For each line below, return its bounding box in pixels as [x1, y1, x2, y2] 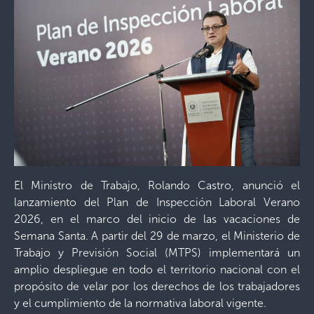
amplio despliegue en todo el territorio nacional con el [14, 263, 300, 276]
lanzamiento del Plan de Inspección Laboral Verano [14, 196, 300, 209]
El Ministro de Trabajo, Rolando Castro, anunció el [14, 179, 300, 192]
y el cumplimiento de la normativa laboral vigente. [14, 296, 266, 310]
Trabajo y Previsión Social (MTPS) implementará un [14, 246, 300, 259]
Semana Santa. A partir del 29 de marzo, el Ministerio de [14, 229, 300, 243]
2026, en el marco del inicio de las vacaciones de [14, 212, 300, 226]
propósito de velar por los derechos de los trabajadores [14, 280, 300, 293]
